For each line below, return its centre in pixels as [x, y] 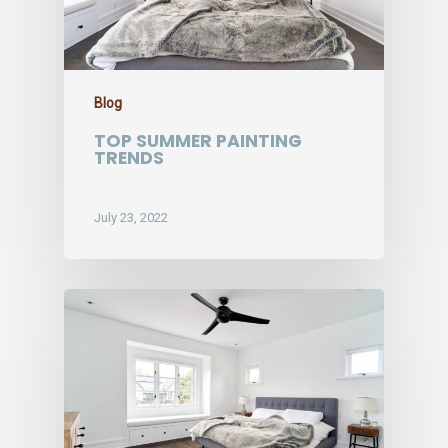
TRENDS [129, 157]
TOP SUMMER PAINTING [198, 140]
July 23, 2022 [131, 218]
